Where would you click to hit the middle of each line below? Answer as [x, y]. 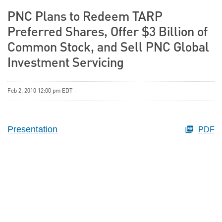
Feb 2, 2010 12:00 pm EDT [40, 91]
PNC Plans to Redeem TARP [85, 18]
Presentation [32, 130]
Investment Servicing [66, 64]
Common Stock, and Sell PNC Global [108, 48]
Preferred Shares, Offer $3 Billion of [108, 33]
